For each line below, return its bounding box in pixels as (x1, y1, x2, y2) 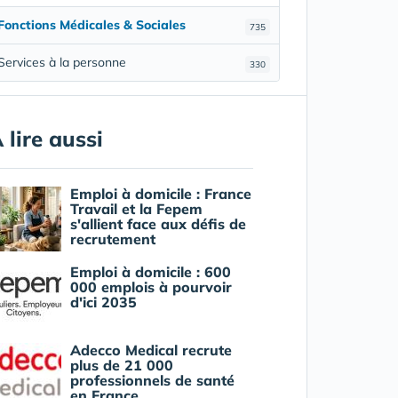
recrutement (69, 229, 155, 248)
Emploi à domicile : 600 (69, 262, 231, 281)
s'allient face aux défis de (69, 214, 246, 233)
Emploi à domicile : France (69, 184, 251, 203)
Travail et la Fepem (69, 199, 203, 218)
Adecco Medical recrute (69, 340, 232, 359)
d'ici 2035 (69, 292, 137, 311)
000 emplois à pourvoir (69, 277, 232, 296)
